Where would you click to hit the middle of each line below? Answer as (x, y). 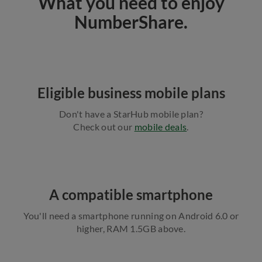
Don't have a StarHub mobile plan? (131, 114)
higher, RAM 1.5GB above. (131, 228)
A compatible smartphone (131, 194)
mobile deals (161, 127)
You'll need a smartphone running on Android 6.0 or (131, 216)
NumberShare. (131, 22)
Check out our (104, 127)
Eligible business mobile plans (131, 93)
